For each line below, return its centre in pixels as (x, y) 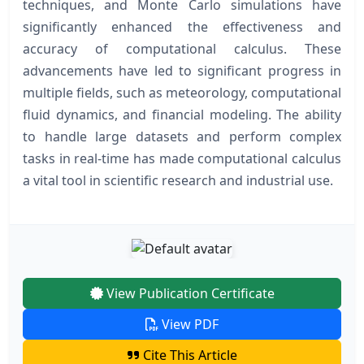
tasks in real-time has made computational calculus (182, 158)
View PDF (188, 325)
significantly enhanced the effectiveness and (182, 26)
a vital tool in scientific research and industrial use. (178, 180)
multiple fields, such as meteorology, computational (182, 92)
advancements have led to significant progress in (182, 70)
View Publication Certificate (188, 294)
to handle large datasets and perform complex (182, 136)
